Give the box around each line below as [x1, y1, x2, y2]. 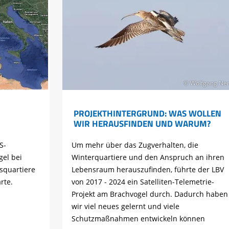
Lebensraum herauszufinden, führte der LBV [72, 164, 224, 174]
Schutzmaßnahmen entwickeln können [72, 213, 205, 223]
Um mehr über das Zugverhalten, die [72, 140, 199, 150]
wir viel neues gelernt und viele [72, 201, 180, 211]
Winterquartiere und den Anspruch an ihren [72, 152, 225, 162]
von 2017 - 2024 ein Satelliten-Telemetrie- [72, 176, 215, 187]
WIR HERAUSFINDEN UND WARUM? [73, 116, 211, 130]
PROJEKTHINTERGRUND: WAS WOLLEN [73, 106, 221, 120]
